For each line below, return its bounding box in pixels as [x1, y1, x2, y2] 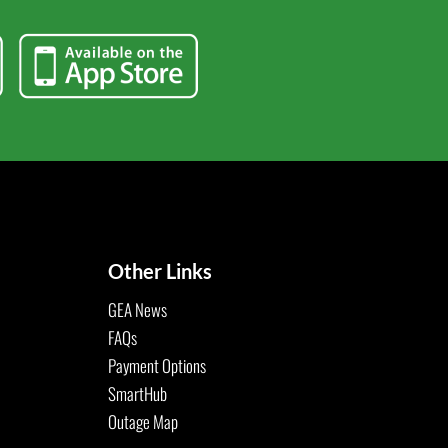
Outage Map [108, 408, 178, 434]
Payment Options [108, 352, 206, 378]
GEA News [108, 296, 167, 322]
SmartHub [108, 380, 167, 406]
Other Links [108, 258, 212, 283]
